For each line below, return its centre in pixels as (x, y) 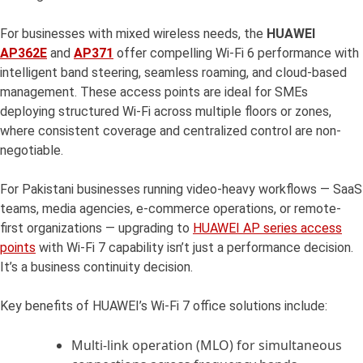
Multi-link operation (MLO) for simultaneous (207, 346)
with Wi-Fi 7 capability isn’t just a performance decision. (194, 248)
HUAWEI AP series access (267, 228)
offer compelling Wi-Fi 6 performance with (236, 53)
